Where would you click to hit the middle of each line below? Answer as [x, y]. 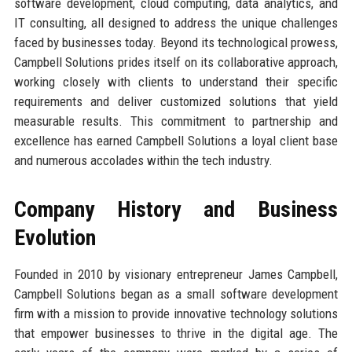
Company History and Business [176, 209]
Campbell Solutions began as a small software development [176, 293]
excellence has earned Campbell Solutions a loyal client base [176, 140]
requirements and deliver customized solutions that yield [176, 101]
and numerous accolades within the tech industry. [143, 160]
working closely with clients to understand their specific [176, 81]
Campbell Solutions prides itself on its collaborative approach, [176, 62]
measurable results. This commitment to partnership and [176, 121]
